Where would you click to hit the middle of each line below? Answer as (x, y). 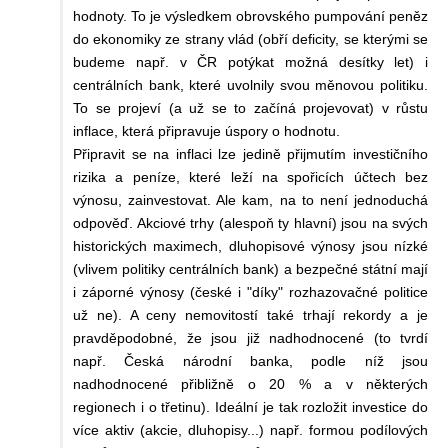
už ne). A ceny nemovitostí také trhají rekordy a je (250, 314)
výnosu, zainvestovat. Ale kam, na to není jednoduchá (250, 199)
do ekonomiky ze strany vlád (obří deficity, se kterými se (250, 38)
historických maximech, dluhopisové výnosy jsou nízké (250, 245)
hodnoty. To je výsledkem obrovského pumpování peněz (250, 15)
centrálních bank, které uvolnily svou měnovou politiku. (250, 84)
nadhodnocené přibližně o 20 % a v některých (250, 383)
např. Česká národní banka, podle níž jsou (250, 360)
